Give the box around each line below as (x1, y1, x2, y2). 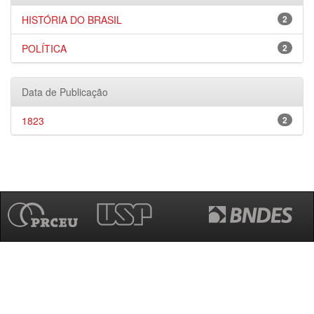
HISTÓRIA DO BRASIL (22, 13, 122, 27)
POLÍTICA (22, 41, 67, 55)
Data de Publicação (22, 85, 108, 99)
